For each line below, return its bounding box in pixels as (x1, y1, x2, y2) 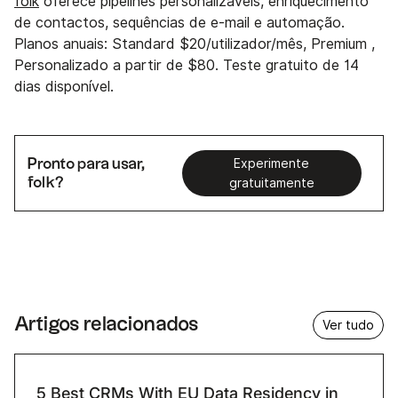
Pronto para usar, (28, 156, 145, 172)
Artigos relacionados (14, 314, 199, 334)
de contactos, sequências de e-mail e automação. (14, 14, 345, 32)
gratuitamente (228, 176, 314, 191)
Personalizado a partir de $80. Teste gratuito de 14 (14, 57, 359, 75)
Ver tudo (322, 317, 374, 332)
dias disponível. (14, 78, 114, 96)
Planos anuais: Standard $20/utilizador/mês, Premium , (14, 36, 375, 53)
